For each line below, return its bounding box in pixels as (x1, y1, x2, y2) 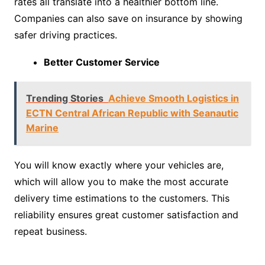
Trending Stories (25, 92, 104, 105)
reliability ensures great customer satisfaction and (14, 209, 238, 221)
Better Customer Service (43, 56, 160, 69)
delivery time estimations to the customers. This (14, 192, 230, 205)
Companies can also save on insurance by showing (14, 12, 243, 25)
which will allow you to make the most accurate (14, 176, 228, 188)
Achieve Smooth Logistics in (108, 92, 239, 105)
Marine (25, 122, 59, 134)
